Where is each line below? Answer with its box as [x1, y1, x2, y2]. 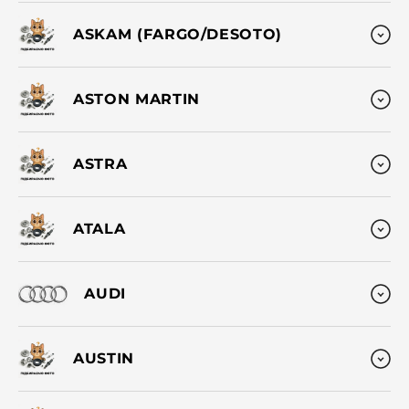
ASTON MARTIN [73, 90, 200, 109]
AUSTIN [73, 350, 134, 368]
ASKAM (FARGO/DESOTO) [73, 26, 282, 44]
